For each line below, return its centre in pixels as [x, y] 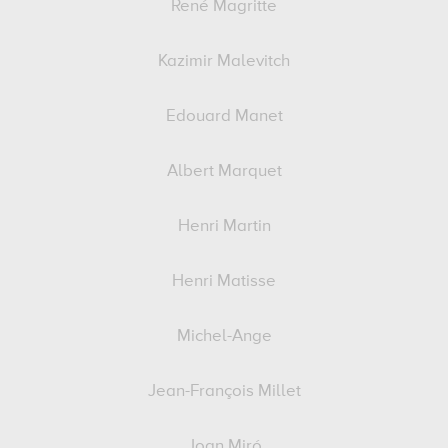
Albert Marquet [224, 171]
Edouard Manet [224, 116]
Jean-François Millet [224, 391]
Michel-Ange [224, 336]
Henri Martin [224, 226]
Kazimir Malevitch [224, 61]
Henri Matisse [224, 281]
